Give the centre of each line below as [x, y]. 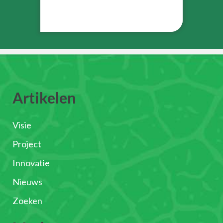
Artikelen [44, 98]
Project [27, 144]
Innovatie [31, 163]
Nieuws [27, 182]
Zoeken [27, 201]
